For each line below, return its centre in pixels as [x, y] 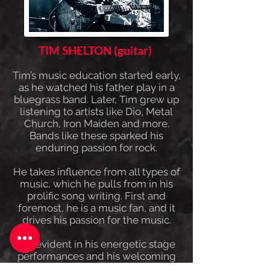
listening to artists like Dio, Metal [96, 111]
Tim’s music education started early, [96, 75]
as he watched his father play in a [96, 87]
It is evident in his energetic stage [96, 244]
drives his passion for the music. [96, 220]
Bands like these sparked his [96, 136]
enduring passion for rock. [96, 148]
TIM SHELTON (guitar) [95, 50]
